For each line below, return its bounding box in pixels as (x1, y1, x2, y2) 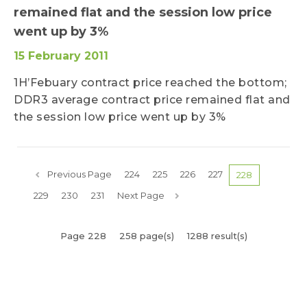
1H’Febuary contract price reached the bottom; (14, 76, 287, 89)
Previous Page (47, 169, 112, 180)
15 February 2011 (14, 49, 108, 62)
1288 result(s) (186, 230, 247, 241)
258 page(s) (119, 230, 174, 241)
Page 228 (60, 230, 106, 241)
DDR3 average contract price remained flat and (14, 93, 291, 106)
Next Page (117, 190, 164, 201)
